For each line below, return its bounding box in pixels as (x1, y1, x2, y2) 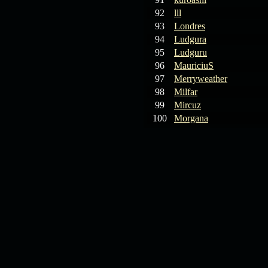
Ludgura (174, 34, 206, 44)
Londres (174, 21, 205, 31)
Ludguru (174, 47, 207, 57)
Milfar (174, 87, 197, 97)
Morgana (174, 113, 208, 123)
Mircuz (174, 100, 201, 110)
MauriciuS (174, 60, 214, 71)
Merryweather (174, 74, 227, 84)
